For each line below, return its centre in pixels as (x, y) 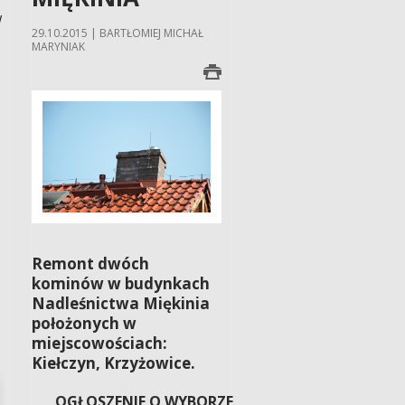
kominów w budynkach (121, 283)
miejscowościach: (100, 343)
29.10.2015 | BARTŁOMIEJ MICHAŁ (118, 33)
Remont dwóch (91, 263)
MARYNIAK (59, 46)
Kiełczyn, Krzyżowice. (114, 363)
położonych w (85, 323)
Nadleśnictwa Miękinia (121, 303)
